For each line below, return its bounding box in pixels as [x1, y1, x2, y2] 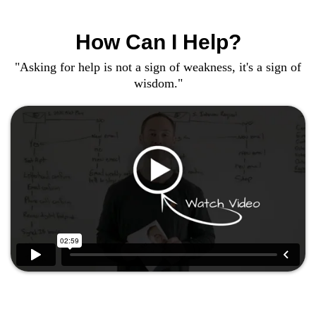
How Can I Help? [75, 30, 241, 54]
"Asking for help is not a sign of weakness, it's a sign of [15, 60, 301, 74]
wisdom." [133, 76, 183, 90]
